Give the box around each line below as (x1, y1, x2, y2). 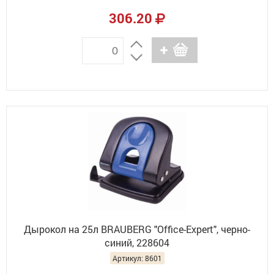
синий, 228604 (105, 236, 169, 249)
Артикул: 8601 (112, 253, 162, 263)
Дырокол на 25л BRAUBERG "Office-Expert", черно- (24, 223, 250, 235)
